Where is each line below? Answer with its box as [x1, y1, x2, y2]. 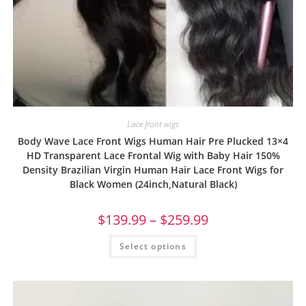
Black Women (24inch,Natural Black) [69, 178, 237, 191]
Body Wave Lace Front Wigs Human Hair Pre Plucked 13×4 [18, 135, 288, 148]
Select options [120, 240, 186, 253]
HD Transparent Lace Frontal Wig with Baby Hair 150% [26, 149, 280, 163]
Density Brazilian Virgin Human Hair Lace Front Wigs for [23, 163, 283, 177]
